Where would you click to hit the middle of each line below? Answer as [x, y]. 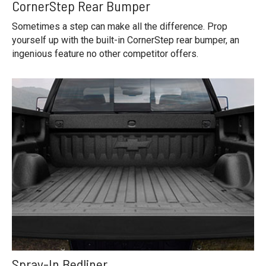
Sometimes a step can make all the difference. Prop [120, 26]
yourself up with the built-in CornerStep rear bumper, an [126, 40]
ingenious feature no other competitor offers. [105, 53]
